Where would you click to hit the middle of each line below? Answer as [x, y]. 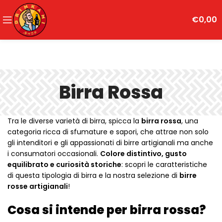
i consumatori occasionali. [54, 154]
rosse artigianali [38, 186]
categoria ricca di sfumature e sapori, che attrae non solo [108, 132]
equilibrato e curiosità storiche [64, 165]
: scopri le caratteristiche [164, 165]
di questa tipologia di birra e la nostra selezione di [93, 175]
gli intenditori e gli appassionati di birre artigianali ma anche [110, 143]
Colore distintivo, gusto [143, 154]
